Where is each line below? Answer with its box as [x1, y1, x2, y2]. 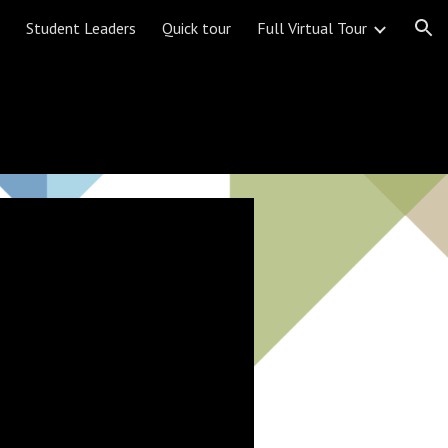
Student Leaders [26, 18, 136, 38]
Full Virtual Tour [257, 18, 367, 38]
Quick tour [162, 18, 231, 38]
